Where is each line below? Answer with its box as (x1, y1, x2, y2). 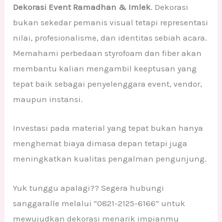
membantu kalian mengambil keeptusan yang (13, 63, 197, 74)
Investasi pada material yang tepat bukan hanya (13, 123, 204, 133)
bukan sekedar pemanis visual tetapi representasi (13, 17, 209, 28)
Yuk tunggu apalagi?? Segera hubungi (13, 182, 165, 193)
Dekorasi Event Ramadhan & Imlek (13, 2, 151, 12)
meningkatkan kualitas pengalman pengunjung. (13, 154, 207, 164)
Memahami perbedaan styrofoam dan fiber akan (13, 48, 202, 58)
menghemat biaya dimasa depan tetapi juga (13, 138, 188, 149)
